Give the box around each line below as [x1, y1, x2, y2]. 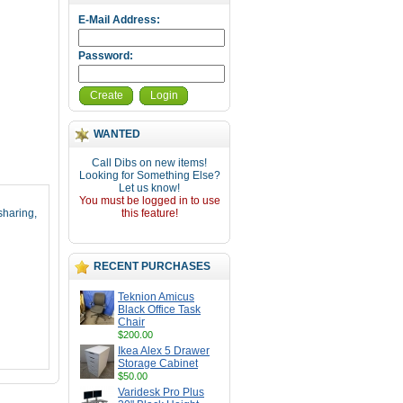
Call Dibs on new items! [92, 157, 207, 169]
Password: [78, 49, 133, 62]
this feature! [121, 207, 178, 219]
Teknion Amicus [118, 291, 194, 303]
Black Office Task [118, 303, 201, 316]
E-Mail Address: [78, 13, 160, 26]
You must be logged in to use [78, 194, 220, 207]
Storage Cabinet [118, 357, 198, 370]
